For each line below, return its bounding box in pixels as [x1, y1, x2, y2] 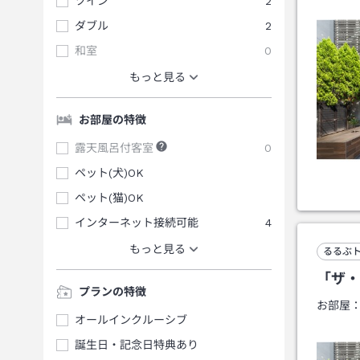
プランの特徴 [79, 284, 146, 298]
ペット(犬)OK [75, 166, 144, 179]
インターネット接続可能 [75, 215, 198, 229]
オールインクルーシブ [75, 313, 187, 326]
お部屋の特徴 [79, 112, 146, 126]
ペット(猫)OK [75, 190, 144, 204]
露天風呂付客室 [75, 141, 153, 154]
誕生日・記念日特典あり [75, 337, 198, 351]
